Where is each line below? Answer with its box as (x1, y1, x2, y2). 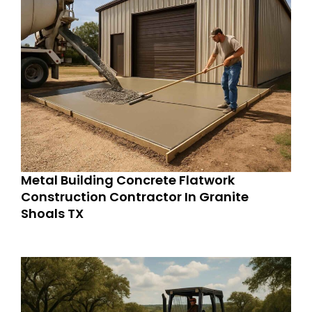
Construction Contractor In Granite (21, 187, 249, 205)
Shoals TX (21, 204, 84, 222)
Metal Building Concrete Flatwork (21, 171, 235, 189)
